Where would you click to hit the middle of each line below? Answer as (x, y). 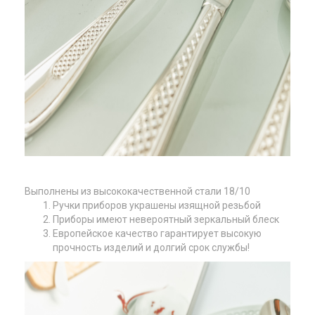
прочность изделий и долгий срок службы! (151, 247)
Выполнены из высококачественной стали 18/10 (137, 191)
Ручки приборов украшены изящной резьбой (157, 205)
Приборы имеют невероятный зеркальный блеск (166, 219)
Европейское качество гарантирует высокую (157, 233)
